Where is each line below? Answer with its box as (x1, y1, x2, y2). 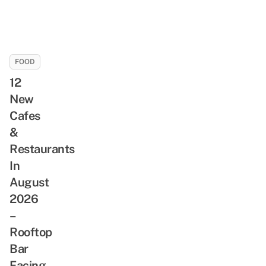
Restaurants (9, 141, 75, 156)
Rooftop (9, 224, 52, 239)
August (9, 175, 49, 189)
